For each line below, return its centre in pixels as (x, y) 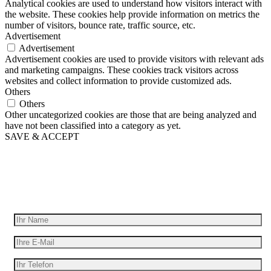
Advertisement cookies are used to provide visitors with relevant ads (134, 59)
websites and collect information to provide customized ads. (118, 81)
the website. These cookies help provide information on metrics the (132, 15)
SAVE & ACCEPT (42, 137)
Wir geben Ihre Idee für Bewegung (135, 171)
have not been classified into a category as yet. (93, 126)
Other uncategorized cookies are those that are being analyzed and (131, 115)
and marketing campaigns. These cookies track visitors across (122, 70)
